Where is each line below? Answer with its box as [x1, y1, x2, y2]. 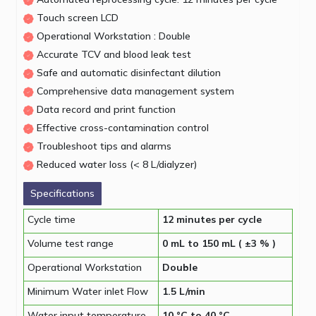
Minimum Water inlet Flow [27, 285, 148, 298]
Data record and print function [36, 103, 176, 116]
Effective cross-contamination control [36, 121, 209, 135]
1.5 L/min [162, 285, 205, 298]
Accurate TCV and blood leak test [36, 48, 191, 61]
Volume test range [27, 237, 114, 250]
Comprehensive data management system [36, 85, 234, 98]
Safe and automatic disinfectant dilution [36, 66, 221, 80]
